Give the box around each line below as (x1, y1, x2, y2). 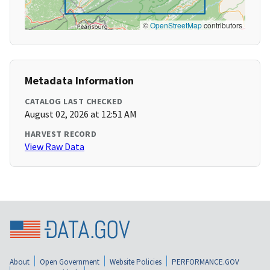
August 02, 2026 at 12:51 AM (25, 108, 137, 121)
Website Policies (110, 256, 162, 267)
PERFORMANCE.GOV (172, 256, 239, 267)
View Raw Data (25, 140, 84, 153)
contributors (202, 20, 242, 31)
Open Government (40, 256, 99, 267)
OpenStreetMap (150, 20, 202, 31)
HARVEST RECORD (25, 128, 96, 140)
